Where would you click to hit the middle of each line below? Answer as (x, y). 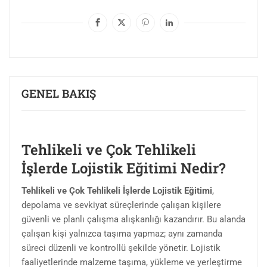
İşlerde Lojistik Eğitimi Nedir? (123, 168)
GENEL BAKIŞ (59, 94)
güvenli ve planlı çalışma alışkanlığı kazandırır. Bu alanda (133, 220)
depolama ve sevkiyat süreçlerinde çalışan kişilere (121, 205)
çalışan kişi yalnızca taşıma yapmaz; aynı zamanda (122, 234)
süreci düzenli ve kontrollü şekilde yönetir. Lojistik (121, 248)
